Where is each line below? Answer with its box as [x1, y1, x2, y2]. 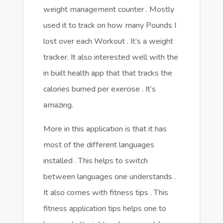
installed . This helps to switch [43, 155, 148, 167]
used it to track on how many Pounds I [43, 20, 176, 31]
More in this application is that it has [43, 123, 167, 135]
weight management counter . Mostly [43, 4, 174, 15]
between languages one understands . [43, 171, 176, 183]
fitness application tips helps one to [43, 203, 166, 215]
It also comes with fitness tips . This [43, 187, 168, 199]
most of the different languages [43, 139, 154, 151]
